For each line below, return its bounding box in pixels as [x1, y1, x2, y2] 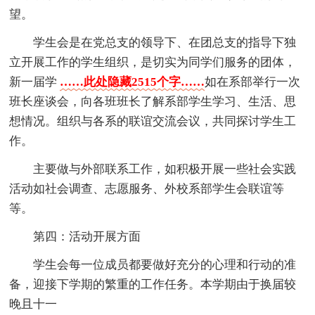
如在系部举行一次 [205, 75, 301, 89]
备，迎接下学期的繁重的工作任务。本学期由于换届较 [9, 278, 297, 292]
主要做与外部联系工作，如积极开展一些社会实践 [33, 162, 297, 176]
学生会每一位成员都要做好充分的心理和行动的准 [33, 258, 297, 272]
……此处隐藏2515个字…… [60, 75, 205, 89]
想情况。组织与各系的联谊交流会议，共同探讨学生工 [9, 115, 297, 129]
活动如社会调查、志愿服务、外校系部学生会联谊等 [9, 182, 285, 196]
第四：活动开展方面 [33, 230, 141, 244]
